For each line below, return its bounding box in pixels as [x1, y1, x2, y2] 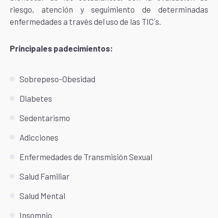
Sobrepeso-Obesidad [19, 74, 95, 84]
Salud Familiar [19, 171, 70, 181]
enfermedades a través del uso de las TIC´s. [10, 17, 161, 26]
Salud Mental [19, 191, 65, 200]
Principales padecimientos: [10, 43, 113, 53]
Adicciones [19, 132, 58, 142]
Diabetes [19, 93, 52, 103]
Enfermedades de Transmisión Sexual [19, 152, 152, 162]
